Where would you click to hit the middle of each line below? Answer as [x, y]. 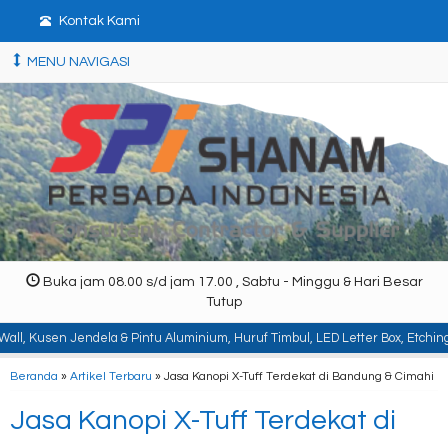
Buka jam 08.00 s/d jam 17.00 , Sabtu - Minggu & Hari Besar [231, 281]
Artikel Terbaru [111, 375]
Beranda [34, 375]
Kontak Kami [97, 21]
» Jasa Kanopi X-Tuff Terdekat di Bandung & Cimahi [293, 375]
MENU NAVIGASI [77, 62]
